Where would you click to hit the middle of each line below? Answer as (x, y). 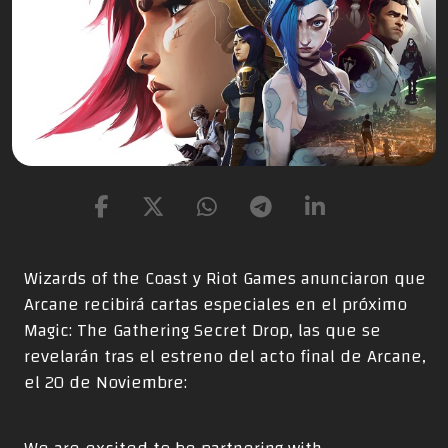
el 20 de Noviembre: (105, 382)
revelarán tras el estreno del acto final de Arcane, (225, 356)
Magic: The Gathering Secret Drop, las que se (202, 330)
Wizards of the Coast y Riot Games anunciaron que (225, 278)
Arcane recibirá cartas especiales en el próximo (215, 304)
